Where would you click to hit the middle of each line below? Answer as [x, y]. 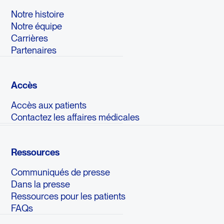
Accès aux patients [48, 105]
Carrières [29, 38]
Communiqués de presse [60, 172]
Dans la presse [40, 184]
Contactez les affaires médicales [75, 117]
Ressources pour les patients [68, 196]
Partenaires [33, 50]
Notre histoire [37, 14]
